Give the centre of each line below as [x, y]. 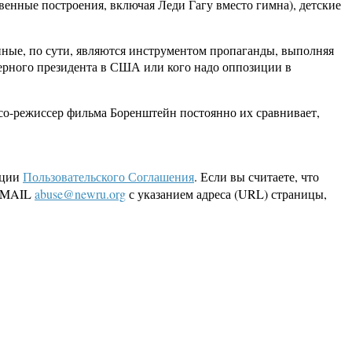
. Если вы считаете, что [257, 177]
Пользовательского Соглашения [108, 177]
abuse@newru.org [80, 194]
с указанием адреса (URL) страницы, [226, 194]
